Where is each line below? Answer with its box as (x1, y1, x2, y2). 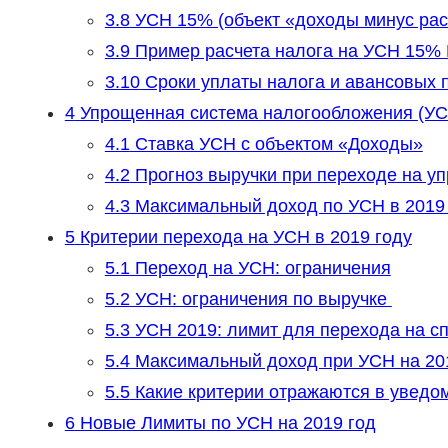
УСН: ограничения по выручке (129, 289, 392, 310)
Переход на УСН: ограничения (129, 258, 391, 279)
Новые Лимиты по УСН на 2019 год (74, 413, 376, 434)
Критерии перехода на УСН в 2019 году (74, 227, 412, 248)
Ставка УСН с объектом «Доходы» (129, 134, 423, 155)
